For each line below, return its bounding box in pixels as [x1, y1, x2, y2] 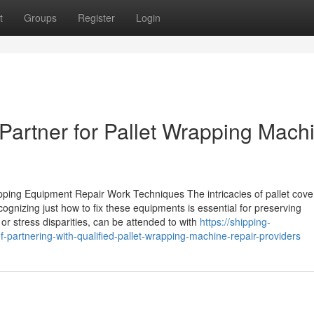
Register [78, 11, 115, 25]
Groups [24, 11, 57, 25]
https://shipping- [200, 214, 271, 228]
